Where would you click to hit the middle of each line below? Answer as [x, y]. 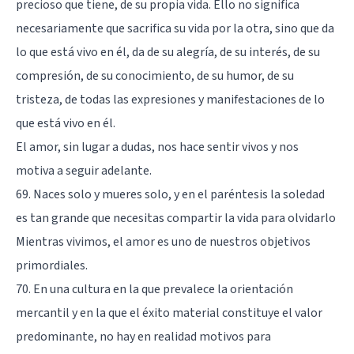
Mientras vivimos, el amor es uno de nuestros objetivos [163, 241]
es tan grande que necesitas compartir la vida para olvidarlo [176, 218]
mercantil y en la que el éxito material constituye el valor [169, 313]
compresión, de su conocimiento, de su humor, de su [155, 75]
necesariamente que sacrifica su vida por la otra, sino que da [175, 28]
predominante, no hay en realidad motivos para [143, 336]
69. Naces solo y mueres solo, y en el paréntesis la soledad [170, 194]
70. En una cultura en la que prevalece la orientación [154, 289]
